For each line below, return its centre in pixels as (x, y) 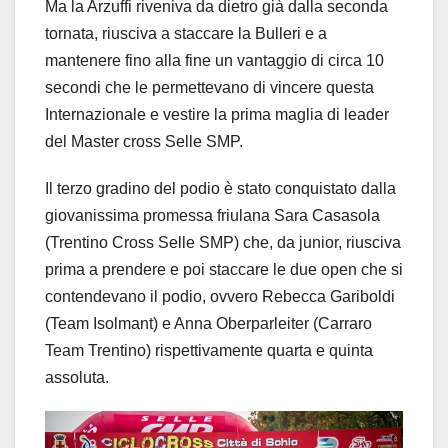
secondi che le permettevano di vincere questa (209, 88)
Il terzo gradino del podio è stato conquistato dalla (220, 189)
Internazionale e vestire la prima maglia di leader (217, 115)
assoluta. (77, 378)
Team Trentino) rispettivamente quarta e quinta (209, 351)
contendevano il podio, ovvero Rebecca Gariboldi (220, 297)
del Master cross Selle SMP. (144, 142)
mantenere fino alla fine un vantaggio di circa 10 (214, 61)
